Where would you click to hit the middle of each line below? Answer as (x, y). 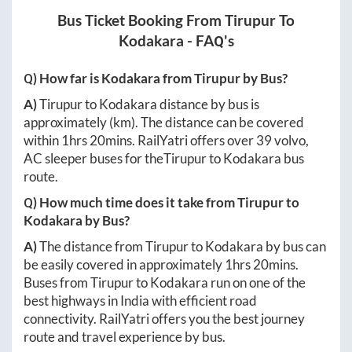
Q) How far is (62, 79)
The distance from (92, 247)
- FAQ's (209, 41)
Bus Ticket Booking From (141, 21)
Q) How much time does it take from (130, 203)
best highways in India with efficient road (140, 301)
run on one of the (257, 283)
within (42, 141)
